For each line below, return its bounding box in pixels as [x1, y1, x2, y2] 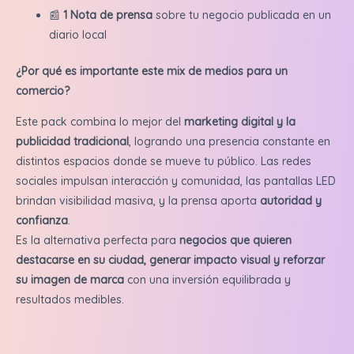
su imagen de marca [16, 273, 124, 288]
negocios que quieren [179, 233, 292, 248]
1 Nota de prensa [63, 8, 153, 23]
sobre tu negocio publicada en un [153, 8, 331, 23]
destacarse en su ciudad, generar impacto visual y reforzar [16, 253, 325, 268]
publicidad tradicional [16, 134, 129, 149]
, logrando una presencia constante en [129, 134, 330, 149]
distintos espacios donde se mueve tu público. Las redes [16, 154, 311, 169]
